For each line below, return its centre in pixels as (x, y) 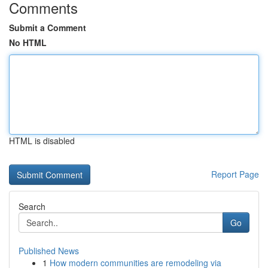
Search (32, 206)
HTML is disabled (42, 141)
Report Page (235, 174)
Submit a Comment (48, 28)
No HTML (28, 42)
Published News (49, 251)
